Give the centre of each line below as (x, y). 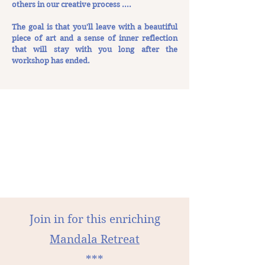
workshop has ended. (51, 61)
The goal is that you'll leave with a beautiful (95, 27)
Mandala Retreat (95, 239)
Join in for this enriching (95, 219)
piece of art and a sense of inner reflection (95, 38)
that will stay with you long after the (95, 49)
